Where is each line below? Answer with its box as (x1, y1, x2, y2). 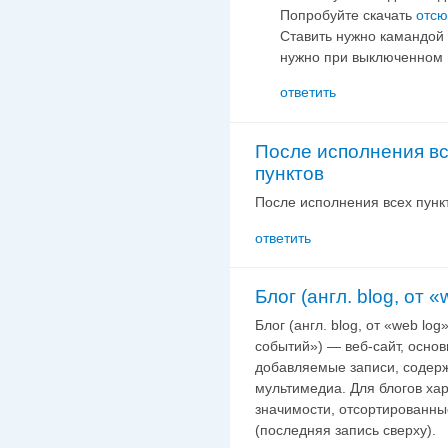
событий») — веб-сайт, (255, 338, 404, 355)
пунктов (255, 162, 324, 184)
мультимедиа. (255, 380, 346, 397)
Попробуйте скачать (280, 6, 416, 23)
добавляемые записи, (255, 359, 399, 376)
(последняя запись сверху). (255, 422, 436, 439)
